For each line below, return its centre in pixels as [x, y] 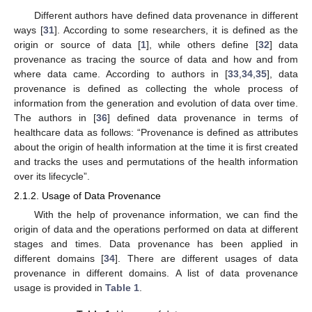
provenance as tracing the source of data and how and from [156, 59]
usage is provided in [60, 287]
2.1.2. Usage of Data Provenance [87, 195]
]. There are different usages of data [206, 258]
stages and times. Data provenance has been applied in [156, 243]
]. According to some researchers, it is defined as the [176, 30]
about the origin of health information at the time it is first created [156, 147]
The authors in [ [55, 117]
